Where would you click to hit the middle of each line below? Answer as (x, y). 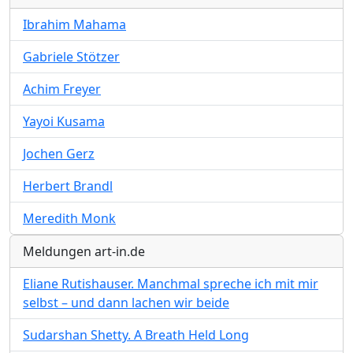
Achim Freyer (62, 89)
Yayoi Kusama (64, 122)
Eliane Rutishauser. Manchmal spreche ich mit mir (171, 284)
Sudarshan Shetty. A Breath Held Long (136, 335)
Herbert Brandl (68, 186)
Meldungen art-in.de (84, 252)
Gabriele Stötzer (71, 57)
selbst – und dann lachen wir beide (126, 303)
